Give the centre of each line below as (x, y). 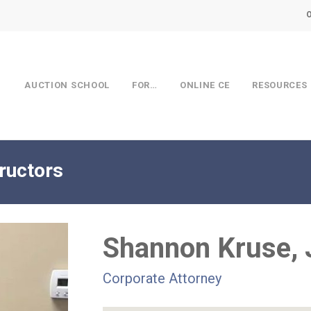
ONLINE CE (205, 85)
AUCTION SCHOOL (67, 85)
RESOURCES (280, 85)
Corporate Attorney (162, 278)
